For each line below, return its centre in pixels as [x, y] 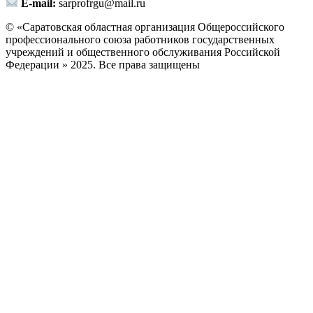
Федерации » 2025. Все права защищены [103, 65]
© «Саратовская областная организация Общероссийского [145, 27]
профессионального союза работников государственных [140, 40]
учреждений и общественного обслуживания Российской [143, 52]
